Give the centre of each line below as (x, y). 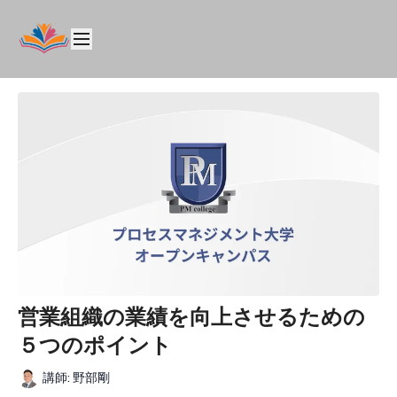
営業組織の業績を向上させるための (191, 317)
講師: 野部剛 (76, 378)
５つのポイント (95, 345)
